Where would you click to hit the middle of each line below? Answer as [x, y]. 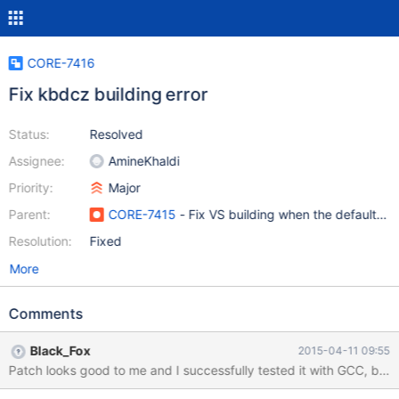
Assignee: [37, 161]
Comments [46, 313]
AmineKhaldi [144, 161]
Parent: [29, 214]
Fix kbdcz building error [108, 94]
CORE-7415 [142, 214]
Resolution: [40, 241]
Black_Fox [60, 350]
